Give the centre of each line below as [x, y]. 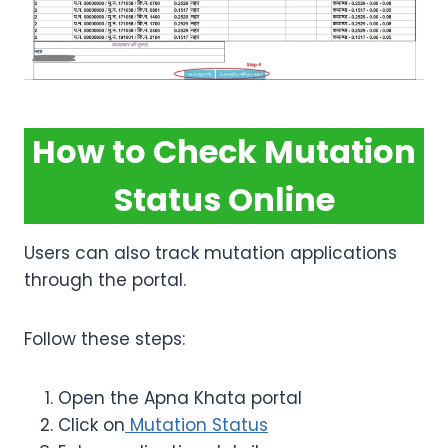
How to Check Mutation [224, 152]
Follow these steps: [104, 339]
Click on [91, 425]
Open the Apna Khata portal [180, 398]
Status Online [224, 200]
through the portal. [105, 280]
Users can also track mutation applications [210, 253]
